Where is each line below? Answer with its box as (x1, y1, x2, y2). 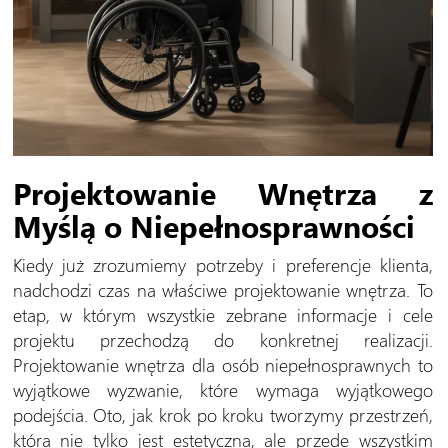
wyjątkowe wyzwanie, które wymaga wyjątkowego (12, 376, 433, 402)
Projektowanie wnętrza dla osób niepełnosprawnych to (12, 351, 433, 377)
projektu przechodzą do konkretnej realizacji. (12, 326, 433, 352)
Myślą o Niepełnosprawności (12, 204, 415, 246)
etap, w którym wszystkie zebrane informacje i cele (12, 301, 433, 327)
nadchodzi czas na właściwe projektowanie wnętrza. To (12, 276, 433, 302)
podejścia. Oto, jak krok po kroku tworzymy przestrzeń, (12, 401, 433, 427)
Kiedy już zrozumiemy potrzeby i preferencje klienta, (12, 251, 433, 277)
